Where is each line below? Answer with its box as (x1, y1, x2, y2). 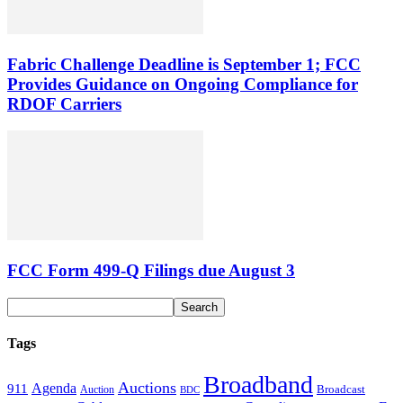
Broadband (203, 371, 313, 399)
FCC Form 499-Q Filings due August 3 (7, 260, 295, 280)
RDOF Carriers (7, 94, 121, 113)
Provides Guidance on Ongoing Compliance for (7, 74, 358, 94)
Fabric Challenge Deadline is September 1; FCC (7, 54, 361, 74)
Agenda (31, 381, 76, 397)
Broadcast (317, 382, 365, 397)
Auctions (118, 379, 176, 398)
